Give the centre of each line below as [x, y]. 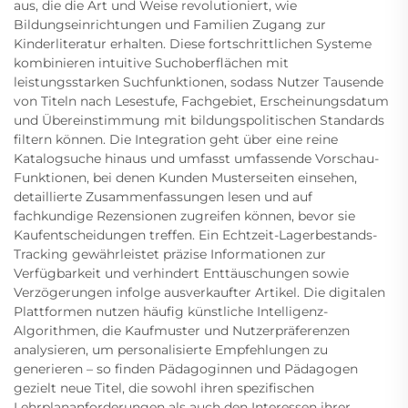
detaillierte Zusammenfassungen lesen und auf [163, 197]
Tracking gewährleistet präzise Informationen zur [170, 255]
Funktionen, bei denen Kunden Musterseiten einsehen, [185, 178]
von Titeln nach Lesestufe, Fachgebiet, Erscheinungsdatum [201, 102]
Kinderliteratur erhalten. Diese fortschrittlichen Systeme [193, 44]
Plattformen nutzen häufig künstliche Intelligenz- [171, 312]
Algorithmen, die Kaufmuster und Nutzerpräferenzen [182, 331]
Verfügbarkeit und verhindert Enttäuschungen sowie [181, 274]
